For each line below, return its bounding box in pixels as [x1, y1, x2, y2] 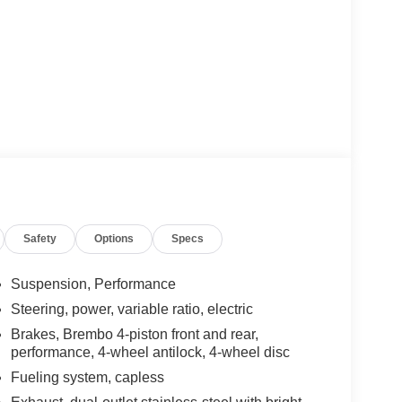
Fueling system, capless [10, 370, 164, 386]
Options [94, 232, 135, 246]
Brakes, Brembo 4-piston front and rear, [10, 327, 258, 343]
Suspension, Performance [10, 276, 176, 293]
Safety [23, 232, 57, 246]
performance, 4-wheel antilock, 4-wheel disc [10, 345, 290, 361]
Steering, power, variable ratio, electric [10, 301, 253, 318]
